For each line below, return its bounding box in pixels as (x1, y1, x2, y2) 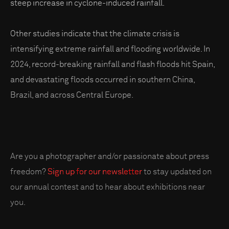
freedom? (10, 167, 48, 176)
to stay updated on (142, 167, 212, 176)
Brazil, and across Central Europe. (10, 90, 133, 99)
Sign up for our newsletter (48, 167, 142, 176)
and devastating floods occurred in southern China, (10, 75, 195, 84)
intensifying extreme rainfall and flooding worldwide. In (10, 44, 210, 53)
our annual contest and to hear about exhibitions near (10, 182, 205, 191)
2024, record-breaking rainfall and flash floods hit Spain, (10, 60, 215, 68)
